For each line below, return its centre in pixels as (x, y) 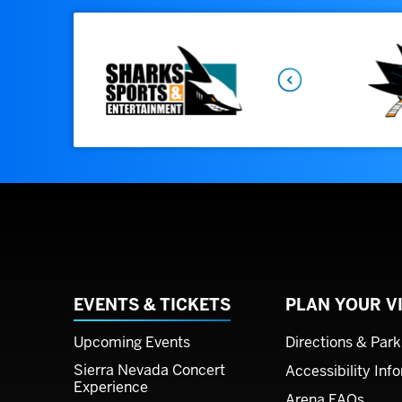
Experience (111, 387)
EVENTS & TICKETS (152, 305)
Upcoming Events (132, 342)
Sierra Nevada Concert (149, 370)
